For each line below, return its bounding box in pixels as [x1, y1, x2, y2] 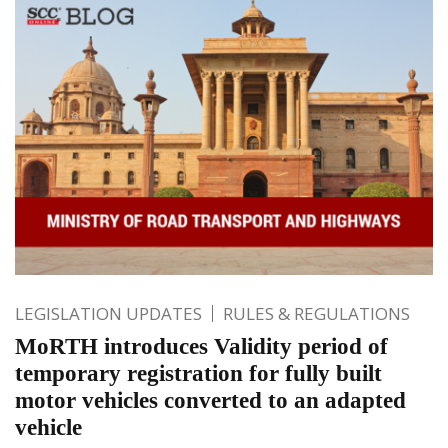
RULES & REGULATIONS [223, 301, 410, 325]
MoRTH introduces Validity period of [15, 333, 388, 359]
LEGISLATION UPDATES [15, 301, 202, 325]
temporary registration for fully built [15, 360, 382, 386]
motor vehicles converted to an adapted [15, 387, 406, 413]
